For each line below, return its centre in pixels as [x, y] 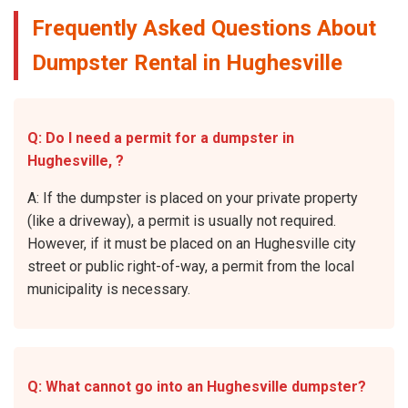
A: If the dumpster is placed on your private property [193, 198]
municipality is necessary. [109, 289]
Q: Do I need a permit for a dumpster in [161, 138]
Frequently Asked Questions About [204, 28]
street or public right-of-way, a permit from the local [191, 266]
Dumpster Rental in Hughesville [187, 62]
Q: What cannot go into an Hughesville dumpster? [197, 386]
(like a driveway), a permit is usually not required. [182, 220]
